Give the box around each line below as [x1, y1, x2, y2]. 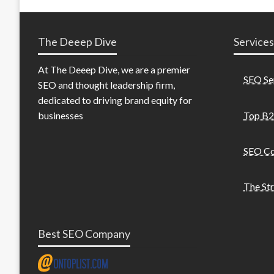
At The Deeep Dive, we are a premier [38, 63, 190, 75]
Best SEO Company [38, 227, 130, 241]
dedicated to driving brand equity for [38, 94, 192, 106]
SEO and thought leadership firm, [38, 78, 175, 91]
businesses [38, 109, 83, 121]
